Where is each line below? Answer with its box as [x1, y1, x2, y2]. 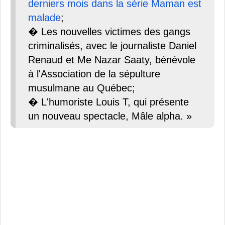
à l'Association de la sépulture [28, 68, 160, 79]
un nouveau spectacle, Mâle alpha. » [28, 110, 192, 122]
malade [28, 12, 61, 23]
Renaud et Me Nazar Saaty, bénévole [28, 54, 195, 65]
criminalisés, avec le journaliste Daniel [28, 40, 196, 51]
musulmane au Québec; [28, 82, 135, 93]
